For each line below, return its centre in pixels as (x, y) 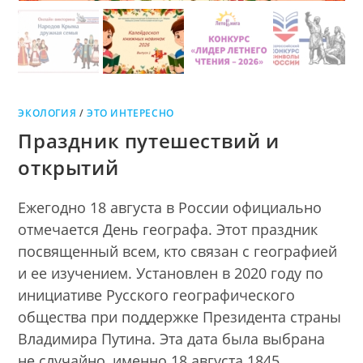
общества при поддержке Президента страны (180, 317)
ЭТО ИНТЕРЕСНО (130, 113)
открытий (68, 168)
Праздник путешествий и (149, 141)
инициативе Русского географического (157, 295)
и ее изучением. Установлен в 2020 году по (171, 273)
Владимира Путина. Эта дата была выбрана (172, 339)
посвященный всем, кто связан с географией (178, 252)
